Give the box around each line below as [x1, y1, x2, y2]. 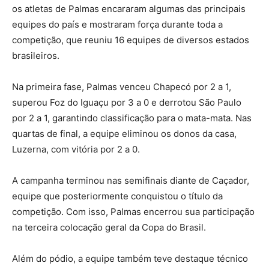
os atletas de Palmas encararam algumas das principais [12, 3, 246, 15]
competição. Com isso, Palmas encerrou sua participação [12, 206, 255, 218]
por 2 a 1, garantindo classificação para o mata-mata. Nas [12, 112, 252, 124]
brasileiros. [12, 50, 59, 62]
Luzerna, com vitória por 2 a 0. [12, 144, 140, 156]
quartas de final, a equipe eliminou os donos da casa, [12, 128, 237, 140]
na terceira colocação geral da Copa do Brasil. [12, 222, 206, 234]
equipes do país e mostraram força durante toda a [12, 19, 223, 31]
